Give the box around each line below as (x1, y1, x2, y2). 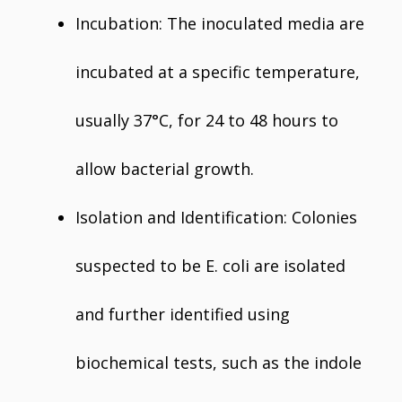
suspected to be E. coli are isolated (75, 255, 345, 276)
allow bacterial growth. (75, 158, 254, 179)
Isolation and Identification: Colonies (75, 206, 357, 228)
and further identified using (75, 303, 290, 325)
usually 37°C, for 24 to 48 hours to (75, 109, 338, 131)
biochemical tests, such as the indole (75, 352, 362, 373)
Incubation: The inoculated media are (75, 13, 364, 34)
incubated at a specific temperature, (75, 61, 360, 83)
